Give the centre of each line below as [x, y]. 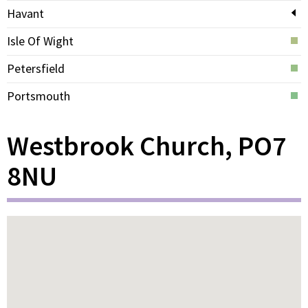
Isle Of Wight [40, 41]
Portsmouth [38, 96]
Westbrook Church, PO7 [147, 146]
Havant [25, 13]
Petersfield [36, 68]
